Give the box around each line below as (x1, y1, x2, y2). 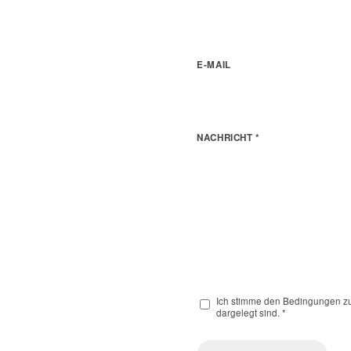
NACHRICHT (197, 131, 256, 145)
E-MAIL (197, 58, 231, 72)
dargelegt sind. (216, 306, 283, 320)
